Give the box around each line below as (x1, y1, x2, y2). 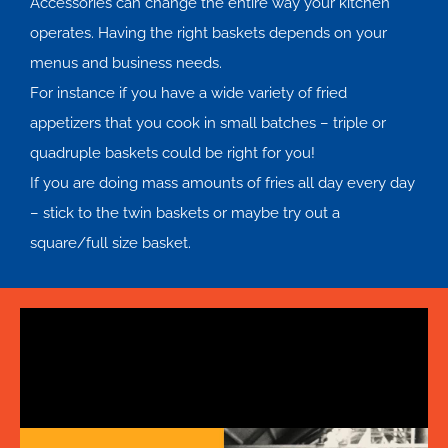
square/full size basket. (30, 233, 191, 252)
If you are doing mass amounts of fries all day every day (30, 173, 415, 192)
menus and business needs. (30, 53, 222, 72)
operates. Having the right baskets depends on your (30, 23, 387, 42)
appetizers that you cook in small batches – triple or (30, 113, 386, 132)
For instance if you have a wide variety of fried (30, 83, 347, 102)
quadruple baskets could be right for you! (30, 143, 315, 162)
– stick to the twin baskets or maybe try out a (30, 203, 340, 222)
